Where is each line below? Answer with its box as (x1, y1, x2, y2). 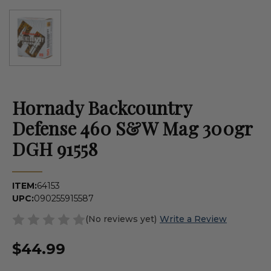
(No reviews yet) (85, 213, 157, 224)
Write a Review (159, 213, 227, 224)
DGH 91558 (12, 136, 98, 161)
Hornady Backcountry (12, 95, 192, 120)
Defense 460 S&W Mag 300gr (12, 116, 253, 140)
